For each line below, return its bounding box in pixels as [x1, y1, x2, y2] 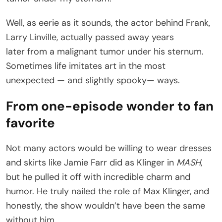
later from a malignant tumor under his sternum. [6, 45, 204, 57]
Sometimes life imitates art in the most [6, 59, 166, 72]
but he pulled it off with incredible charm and [6, 170, 190, 183]
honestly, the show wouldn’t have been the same [6, 199, 205, 212]
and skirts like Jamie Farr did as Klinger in [6, 156, 176, 168]
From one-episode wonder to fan [6, 97, 214, 114]
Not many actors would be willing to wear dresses [6, 142, 212, 154]
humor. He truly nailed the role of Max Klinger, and [6, 185, 209, 197]
